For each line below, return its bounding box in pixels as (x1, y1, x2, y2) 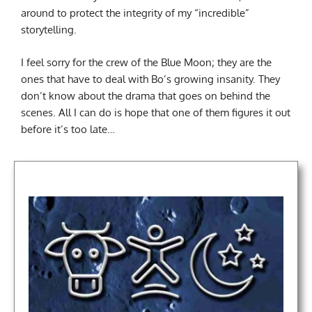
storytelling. (21, 22, 77, 36)
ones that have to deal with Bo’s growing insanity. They (21, 72, 280, 86)
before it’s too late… (21, 123, 115, 136)
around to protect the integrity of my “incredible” (21, 6, 249, 19)
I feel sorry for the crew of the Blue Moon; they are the (21, 56, 272, 69)
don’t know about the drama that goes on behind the (21, 89, 270, 102)
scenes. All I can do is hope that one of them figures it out (21, 106, 290, 119)
